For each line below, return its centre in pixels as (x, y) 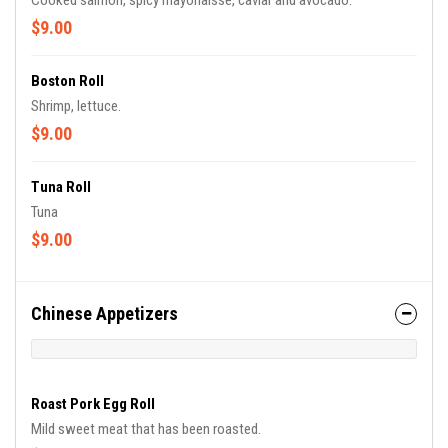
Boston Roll (67, 81)
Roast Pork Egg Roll (93, 404)
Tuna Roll (61, 187)
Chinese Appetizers (104, 313)
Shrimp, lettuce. (76, 106)
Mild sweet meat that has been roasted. (146, 429)
